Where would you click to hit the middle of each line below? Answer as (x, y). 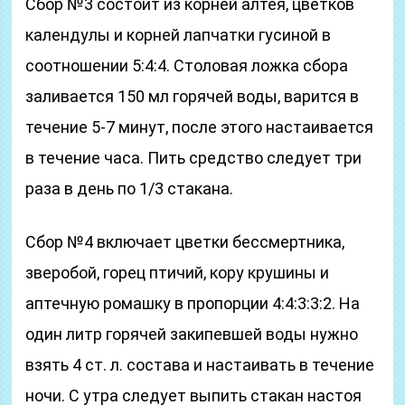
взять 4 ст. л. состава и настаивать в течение (200, 365)
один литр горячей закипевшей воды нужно (192, 334)
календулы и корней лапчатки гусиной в (179, 35)
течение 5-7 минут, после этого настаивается (200, 127)
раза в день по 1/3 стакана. (130, 188)
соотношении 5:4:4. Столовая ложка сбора (187, 66)
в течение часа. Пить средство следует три (194, 158)
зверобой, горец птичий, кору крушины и (178, 273)
